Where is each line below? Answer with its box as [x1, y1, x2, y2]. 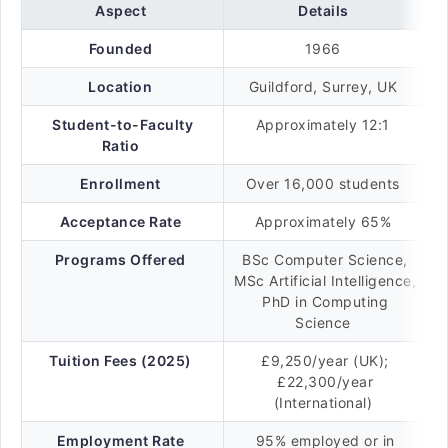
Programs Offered [54, 251, 186, 268]
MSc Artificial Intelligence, [234, 272, 416, 289]
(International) [273, 394, 377, 411]
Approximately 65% [254, 213, 396, 230]
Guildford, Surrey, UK [248, 78, 402, 95]
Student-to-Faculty [52, 116, 193, 133]
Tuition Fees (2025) [49, 352, 192, 369]
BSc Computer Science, [242, 251, 408, 268]
